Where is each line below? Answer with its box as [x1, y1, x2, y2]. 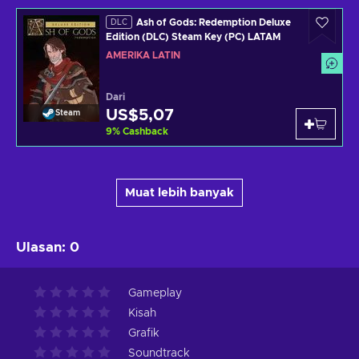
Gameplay [128, 287, 182, 299]
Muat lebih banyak [125, 186, 234, 199]
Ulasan [16, 240, 62, 254]
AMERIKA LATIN [106, 50, 180, 60]
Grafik [128, 327, 159, 339]
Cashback [123, 126, 168, 136]
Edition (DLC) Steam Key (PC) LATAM [106, 32, 280, 42]
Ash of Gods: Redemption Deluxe [136, 17, 291, 27]
